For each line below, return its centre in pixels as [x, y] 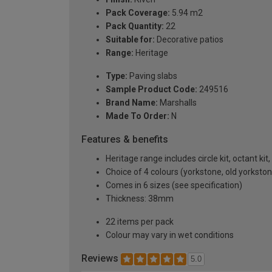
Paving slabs [152, 76]
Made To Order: [138, 116]
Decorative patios [189, 39]
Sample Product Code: [151, 89]
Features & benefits [125, 139]
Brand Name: [132, 103]
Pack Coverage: [138, 13]
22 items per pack [140, 222]
